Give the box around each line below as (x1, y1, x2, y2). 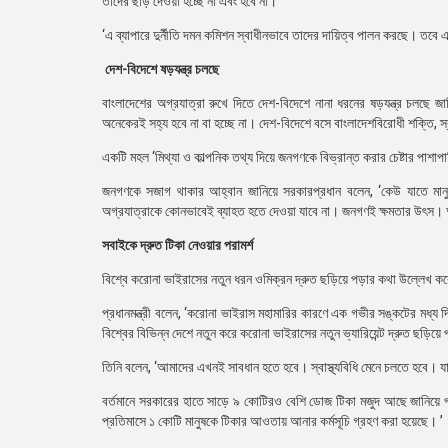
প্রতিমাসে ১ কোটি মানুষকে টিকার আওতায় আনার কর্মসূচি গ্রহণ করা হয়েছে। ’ (102, 413, 443, 429)
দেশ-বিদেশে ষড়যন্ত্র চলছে (105, 61, 219, 77)
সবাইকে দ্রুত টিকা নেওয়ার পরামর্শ (102, 237, 253, 253)
